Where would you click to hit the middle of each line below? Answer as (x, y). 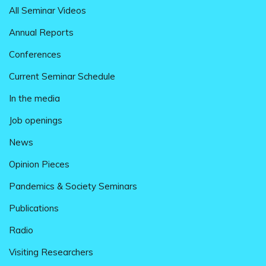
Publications (34, 208)
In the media (34, 98)
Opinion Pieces (39, 164)
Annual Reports (41, 32)
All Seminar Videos (47, 10)
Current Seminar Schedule (62, 76)
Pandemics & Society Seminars (73, 186)
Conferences (35, 54)
